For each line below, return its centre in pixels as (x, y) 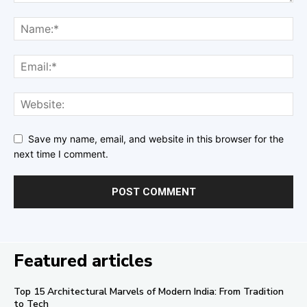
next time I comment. (61, 154)
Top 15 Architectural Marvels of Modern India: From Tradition (149, 292)
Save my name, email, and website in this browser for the (156, 138)
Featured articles (83, 261)
